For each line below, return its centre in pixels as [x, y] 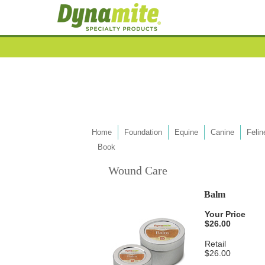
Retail [215, 243]
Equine [186, 132]
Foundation [143, 132]
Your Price [225, 214]
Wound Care [138, 170]
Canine [222, 132]
